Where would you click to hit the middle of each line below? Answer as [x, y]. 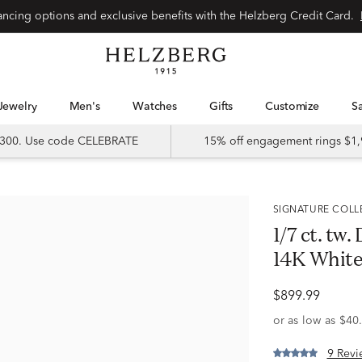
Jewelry [20, 107]
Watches [160, 107]
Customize [297, 107]
